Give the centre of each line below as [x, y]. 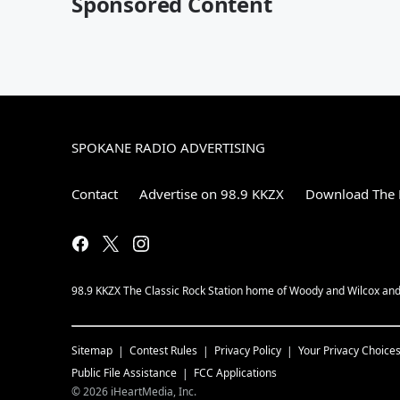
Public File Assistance [124, 372]
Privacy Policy [248, 350]
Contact [95, 193]
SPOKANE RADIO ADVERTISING [168, 147]
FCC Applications [235, 372]
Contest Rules [163, 350]
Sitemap [92, 350]
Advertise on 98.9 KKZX [212, 193]
